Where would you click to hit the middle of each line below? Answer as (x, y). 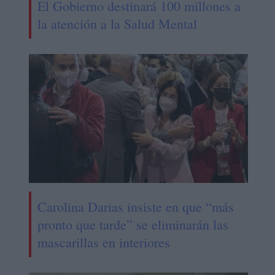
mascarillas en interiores (103, 242)
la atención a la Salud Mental (117, 24)
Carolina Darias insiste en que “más (135, 207)
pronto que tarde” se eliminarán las (133, 225)
